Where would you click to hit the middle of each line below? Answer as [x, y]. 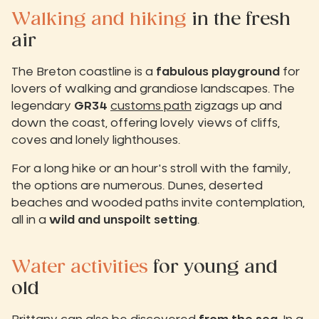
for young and [215, 268]
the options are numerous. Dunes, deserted [137, 186]
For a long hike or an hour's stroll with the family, [151, 169]
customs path [151, 106]
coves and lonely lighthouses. [96, 141]
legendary [43, 106]
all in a [30, 220]
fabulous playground [218, 72]
